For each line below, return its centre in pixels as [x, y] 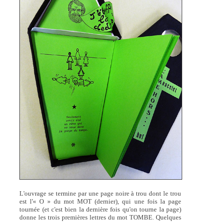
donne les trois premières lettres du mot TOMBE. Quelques [101, 217]
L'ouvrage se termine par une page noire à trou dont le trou [101, 193]
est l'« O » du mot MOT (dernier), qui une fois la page [101, 201]
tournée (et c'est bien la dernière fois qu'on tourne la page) [101, 209]
